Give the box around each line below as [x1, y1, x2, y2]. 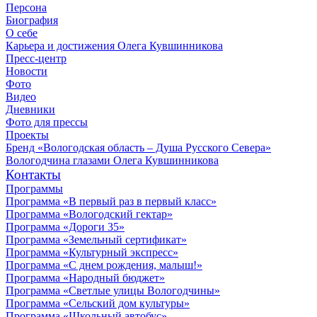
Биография [6, 14, 58, 27]
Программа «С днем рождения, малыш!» [6, 259, 202, 272]
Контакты [6, 167, 61, 183]
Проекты [6, 129, 49, 142]
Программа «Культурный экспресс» [6, 246, 178, 259]
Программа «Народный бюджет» [6, 272, 165, 284]
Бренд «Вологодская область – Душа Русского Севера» [6, 142, 271, 154]
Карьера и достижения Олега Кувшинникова [6, 40, 223, 52]
